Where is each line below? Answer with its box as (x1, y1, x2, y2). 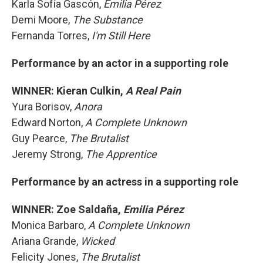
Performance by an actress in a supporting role (12, 176, 238, 188)
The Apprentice (85, 148, 157, 160)
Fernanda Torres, (12, 29, 92, 42)
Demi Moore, (12, 14, 72, 26)
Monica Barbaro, (12, 219, 88, 231)
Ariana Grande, (12, 235, 80, 247)
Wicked (80, 235, 114, 247)
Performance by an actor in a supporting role (12, 57, 228, 69)
